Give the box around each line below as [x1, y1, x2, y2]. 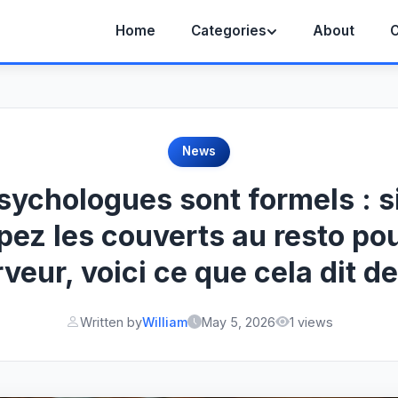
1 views [289, 314, 333, 330]
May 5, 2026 [201, 314, 275, 330]
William [141, 314, 187, 330]
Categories [190, 22, 267, 39]
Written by [79, 314, 142, 330]
